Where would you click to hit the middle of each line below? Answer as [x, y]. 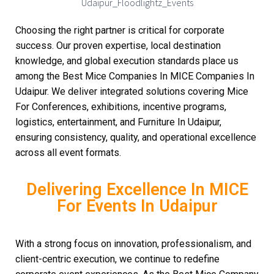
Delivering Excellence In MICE [137, 190]
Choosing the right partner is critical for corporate [120, 30]
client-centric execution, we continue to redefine [117, 259]
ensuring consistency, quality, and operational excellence [136, 137]
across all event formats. [68, 153]
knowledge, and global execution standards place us [127, 61]
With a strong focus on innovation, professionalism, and [133, 244]
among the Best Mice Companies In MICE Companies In [135, 76]
